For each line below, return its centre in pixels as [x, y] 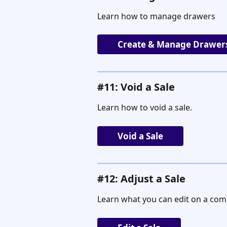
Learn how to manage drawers [156, 16]
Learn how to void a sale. [145, 108]
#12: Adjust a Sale [141, 179]
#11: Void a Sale [136, 87]
